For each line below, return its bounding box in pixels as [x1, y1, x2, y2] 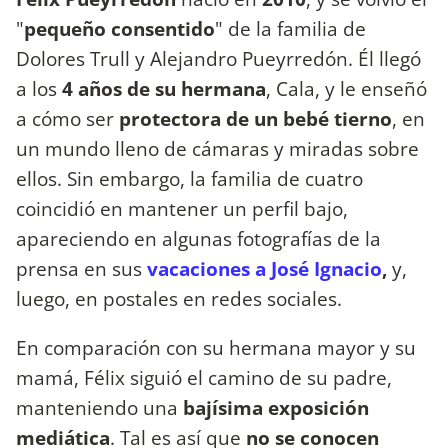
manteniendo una [16, 394, 183, 422]
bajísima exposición [183, 394, 369, 422]
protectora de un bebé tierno [119, 105, 392, 132]
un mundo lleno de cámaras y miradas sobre [16, 135, 419, 162]
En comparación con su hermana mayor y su [16, 334, 416, 362]
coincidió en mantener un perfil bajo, [16, 195, 348, 222]
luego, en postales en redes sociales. [16, 285, 347, 312]
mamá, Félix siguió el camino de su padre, [16, 364, 392, 392]
